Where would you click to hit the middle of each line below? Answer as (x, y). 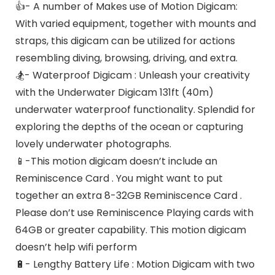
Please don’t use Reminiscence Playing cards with (134, 213)
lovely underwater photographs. (93, 144)
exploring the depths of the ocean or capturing (129, 127)
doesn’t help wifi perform (76, 247)
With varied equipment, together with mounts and (135, 24)
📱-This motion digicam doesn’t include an (116, 161)
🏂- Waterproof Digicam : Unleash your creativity (132, 76)
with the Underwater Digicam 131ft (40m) (114, 93)
